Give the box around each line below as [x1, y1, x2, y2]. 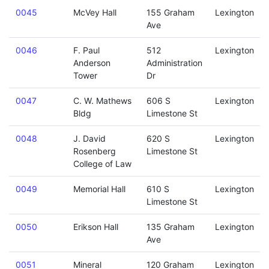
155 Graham [146, 7, 195, 17]
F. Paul [73, 45, 100, 55]
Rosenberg [73, 146, 116, 156]
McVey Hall [73, 7, 116, 17]
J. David [73, 133, 106, 144]
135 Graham [146, 222, 195, 232]
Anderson [73, 58, 110, 68]
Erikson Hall [73, 222, 118, 232]
